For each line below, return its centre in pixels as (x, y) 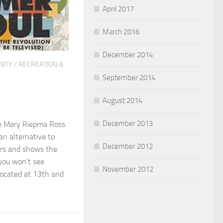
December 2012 (128, 146)
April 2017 (118, 9)
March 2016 (121, 32)
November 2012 (128, 169)
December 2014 (128, 55)
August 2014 (122, 100)
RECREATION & (41, 64)
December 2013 (128, 123)
